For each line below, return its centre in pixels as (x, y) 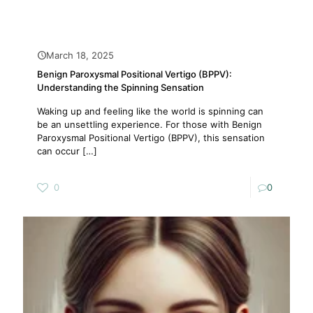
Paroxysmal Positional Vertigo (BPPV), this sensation (151, 138)
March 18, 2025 (80, 55)
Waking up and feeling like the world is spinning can (150, 111)
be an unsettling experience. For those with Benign (150, 124)
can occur (58, 151)
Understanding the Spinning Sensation (121, 87)
